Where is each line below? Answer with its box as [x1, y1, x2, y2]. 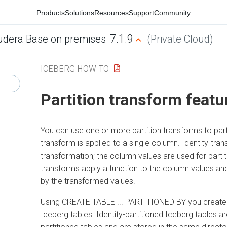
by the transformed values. [41, 176, 135, 186]
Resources [94, 8, 129, 17]
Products [36, 8, 65, 17]
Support [129, 8, 154, 17]
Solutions [65, 8, 94, 17]
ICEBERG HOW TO [41, 62, 109, 74]
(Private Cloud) [146, 33, 213, 45]
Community [154, 8, 191, 17]
